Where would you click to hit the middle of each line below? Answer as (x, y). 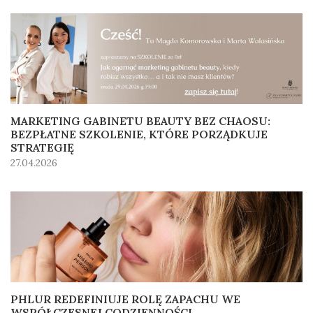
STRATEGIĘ (42, 147)
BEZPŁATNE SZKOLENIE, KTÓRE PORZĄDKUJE (139, 134)
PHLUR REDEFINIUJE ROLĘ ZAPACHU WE (125, 299)
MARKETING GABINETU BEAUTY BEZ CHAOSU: (140, 121)
